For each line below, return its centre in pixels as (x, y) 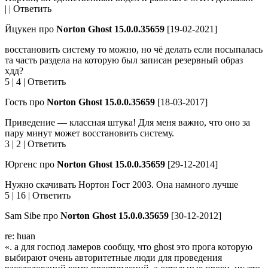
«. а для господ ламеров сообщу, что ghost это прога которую (129, 247)
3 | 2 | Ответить (35, 144)
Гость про (26, 102)
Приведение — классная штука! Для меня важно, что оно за (127, 123)
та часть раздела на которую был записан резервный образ (124, 60)
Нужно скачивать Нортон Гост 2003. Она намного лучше (121, 185)
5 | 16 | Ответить (38, 196)
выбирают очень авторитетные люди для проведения (113, 258)
